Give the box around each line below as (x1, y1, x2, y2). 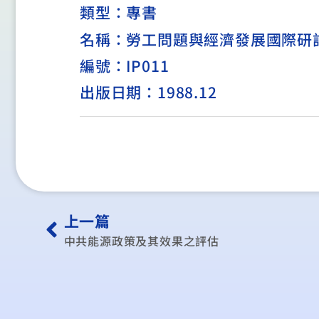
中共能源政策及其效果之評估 (63, 231, 219, 249)
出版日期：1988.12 (80, 80, 217, 103)
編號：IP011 (80, 54, 169, 76)
